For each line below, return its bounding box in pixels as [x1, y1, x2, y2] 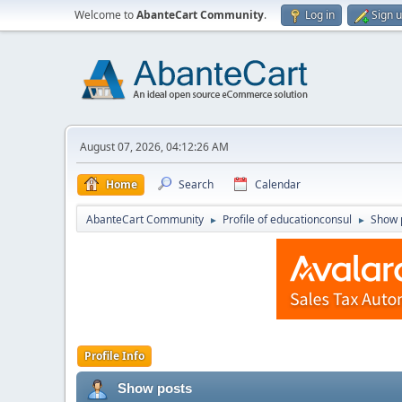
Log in [305, 7, 335, 22]
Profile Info [84, 348, 144, 363]
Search [179, 177, 214, 192]
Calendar [255, 177, 301, 192]
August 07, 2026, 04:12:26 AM [80, 139, 229, 154]
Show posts [118, 380, 192, 396]
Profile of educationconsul [223, 212, 352, 227]
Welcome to [74, 7, 136, 22]
